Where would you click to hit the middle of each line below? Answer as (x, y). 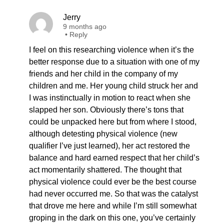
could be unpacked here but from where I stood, (113, 122)
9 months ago (85, 26)
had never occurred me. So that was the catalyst (113, 194)
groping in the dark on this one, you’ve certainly (112, 218)
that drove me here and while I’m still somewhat (113, 206)
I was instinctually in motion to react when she (110, 98)
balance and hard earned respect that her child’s (114, 158)
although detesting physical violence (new (103, 134)
